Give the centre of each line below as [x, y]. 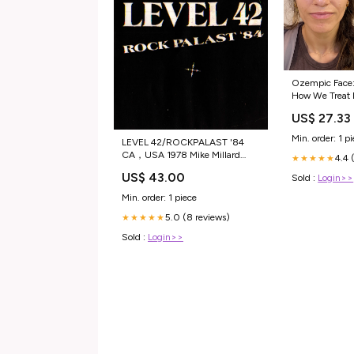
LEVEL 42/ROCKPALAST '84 [183, 143]
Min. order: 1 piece [159, 198]
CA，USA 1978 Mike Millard [181, 155]
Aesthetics [313, 108]
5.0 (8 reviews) [198, 218]
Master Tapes [149, 168]
